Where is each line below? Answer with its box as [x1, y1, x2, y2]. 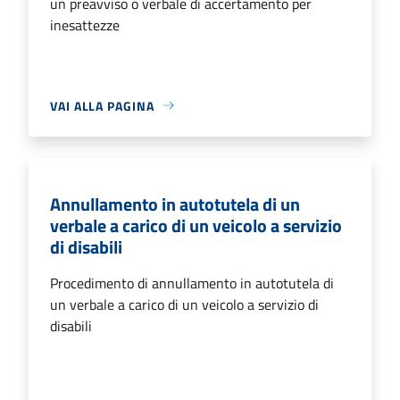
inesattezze [50, 13, 120, 36]
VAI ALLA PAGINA [50, 96, 154, 115]
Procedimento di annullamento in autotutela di [50, 271, 334, 294]
